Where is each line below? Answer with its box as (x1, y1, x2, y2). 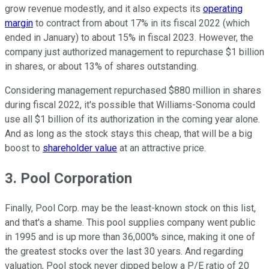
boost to (5, 142, 43, 154)
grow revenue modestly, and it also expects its (5, 2, 203, 14)
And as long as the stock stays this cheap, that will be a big (5, 127, 252, 139)
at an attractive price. (117, 142, 206, 154)
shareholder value (43, 142, 117, 154)
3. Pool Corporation (5, 169, 136, 187)
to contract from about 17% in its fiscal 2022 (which (33, 17, 250, 29)
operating (203, 2, 243, 14)
